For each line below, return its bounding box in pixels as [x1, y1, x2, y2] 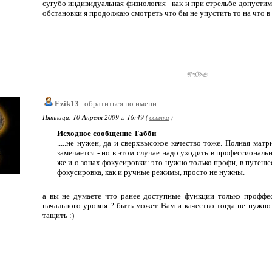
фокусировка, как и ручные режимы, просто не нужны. [57, 168, 245, 177]
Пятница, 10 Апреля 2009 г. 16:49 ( [42, 112, 148, 121]
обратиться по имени [84, 99, 157, 108]
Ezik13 [55, 99, 79, 108]
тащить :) [42, 211, 74, 220]
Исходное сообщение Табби [57, 129, 156, 138]
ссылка [149, 112, 169, 121]
